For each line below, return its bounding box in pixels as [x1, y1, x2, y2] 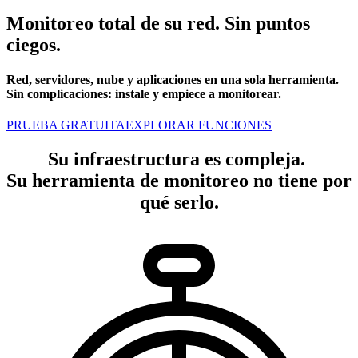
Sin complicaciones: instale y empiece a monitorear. [6, 87, 281, 101]
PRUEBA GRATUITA [6, 118, 125, 133]
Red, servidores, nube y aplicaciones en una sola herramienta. [6, 73, 339, 87]
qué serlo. [139, 192, 219, 213]
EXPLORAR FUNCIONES [125, 118, 272, 133]
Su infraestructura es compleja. [48, 149, 310, 170]
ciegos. [6, 34, 61, 55]
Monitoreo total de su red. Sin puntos [6, 12, 310, 34]
